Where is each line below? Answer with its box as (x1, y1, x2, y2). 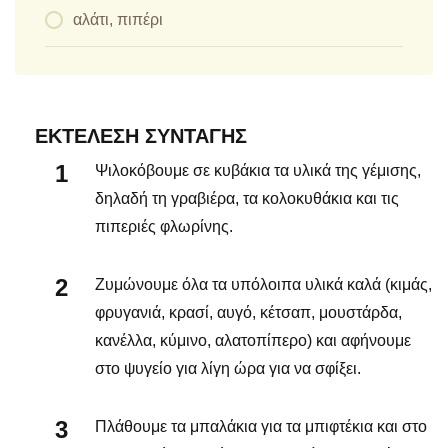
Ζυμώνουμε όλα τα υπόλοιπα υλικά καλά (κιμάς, (95, 275, 432, 293)
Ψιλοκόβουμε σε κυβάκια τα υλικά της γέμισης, (95, 161, 421, 179)
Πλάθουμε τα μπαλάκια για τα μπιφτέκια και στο (95, 417, 427, 435)
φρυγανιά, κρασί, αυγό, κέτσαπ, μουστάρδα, (95, 303, 402, 321)
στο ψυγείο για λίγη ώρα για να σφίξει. (95, 359, 361, 377)
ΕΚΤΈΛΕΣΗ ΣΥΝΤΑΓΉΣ (35, 124, 247, 147)
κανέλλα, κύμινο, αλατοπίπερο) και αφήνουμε (95, 331, 411, 349)
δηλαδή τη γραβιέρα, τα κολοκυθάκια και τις (95, 189, 399, 207)
